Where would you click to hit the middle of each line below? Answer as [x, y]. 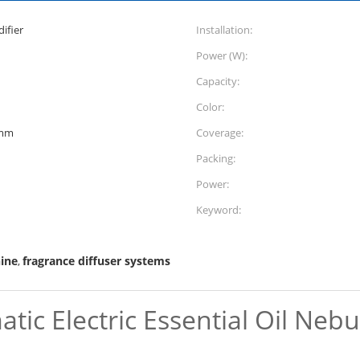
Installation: [224, 30]
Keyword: [219, 210]
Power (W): [222, 55]
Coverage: [220, 133]
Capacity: [218, 81]
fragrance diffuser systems [96, 261]
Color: [210, 107]
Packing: [216, 158]
